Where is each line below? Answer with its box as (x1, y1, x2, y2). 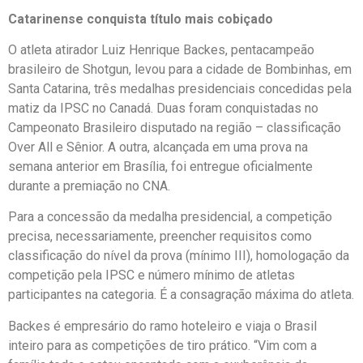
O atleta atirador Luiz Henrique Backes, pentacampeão (8, 41, 314, 58)
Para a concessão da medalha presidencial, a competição (8, 209, 332, 225)
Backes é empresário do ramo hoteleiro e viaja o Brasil (8, 318, 317, 334)
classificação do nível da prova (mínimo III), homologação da (8, 248, 349, 264)
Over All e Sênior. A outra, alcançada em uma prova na (8, 139, 308, 155)
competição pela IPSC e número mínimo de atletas (8, 267, 295, 284)
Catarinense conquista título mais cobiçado (8, 11, 273, 27)
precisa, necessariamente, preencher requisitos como (8, 228, 312, 245)
